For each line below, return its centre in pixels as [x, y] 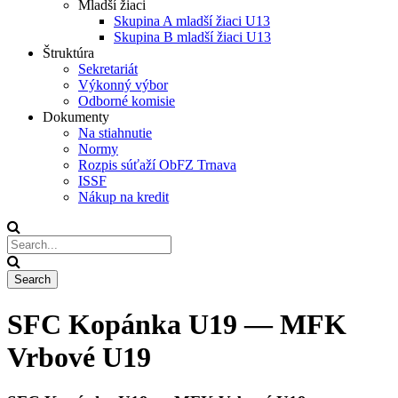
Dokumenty [76, 117]
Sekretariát [108, 69]
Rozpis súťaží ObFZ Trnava [157, 165]
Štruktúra [68, 53]
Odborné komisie [127, 101]
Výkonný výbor [123, 85]
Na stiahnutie [115, 133]
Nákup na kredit [123, 197]
